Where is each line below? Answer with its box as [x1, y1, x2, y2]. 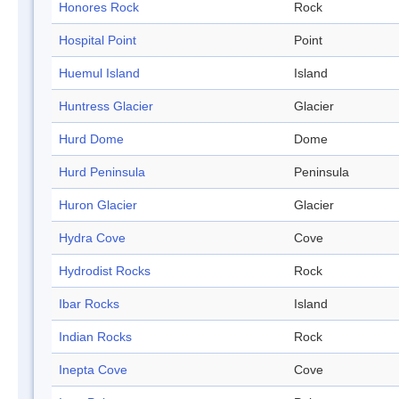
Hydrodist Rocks [59, 264, 151, 279]
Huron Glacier [59, 198, 137, 213]
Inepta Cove [59, 362, 127, 378]
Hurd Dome [59, 132, 124, 147]
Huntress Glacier [59, 99, 153, 114]
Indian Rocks [59, 330, 132, 345]
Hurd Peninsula [59, 165, 145, 180]
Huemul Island [59, 66, 140, 81]
